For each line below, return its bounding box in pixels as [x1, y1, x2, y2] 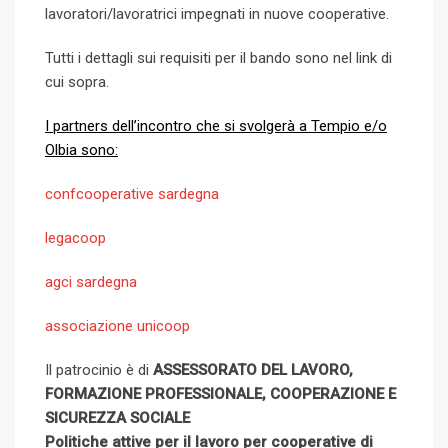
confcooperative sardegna [45, 185, 219, 203]
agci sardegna [45, 273, 137, 291]
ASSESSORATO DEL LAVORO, [153, 361, 353, 379]
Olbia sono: [45, 141, 118, 159]
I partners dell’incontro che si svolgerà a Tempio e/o [45, 117, 387, 135]
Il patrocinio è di [45, 361, 153, 379]
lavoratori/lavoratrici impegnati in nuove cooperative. [45, 5, 389, 23]
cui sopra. [45, 73, 109, 91]
